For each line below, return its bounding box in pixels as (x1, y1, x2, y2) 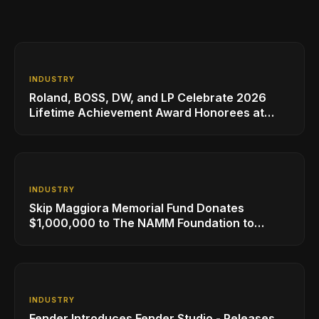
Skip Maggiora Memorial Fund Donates (29, 200, 244, 215)
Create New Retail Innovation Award (29, 230, 231, 245)
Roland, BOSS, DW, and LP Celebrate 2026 (29, 90, 266, 105)
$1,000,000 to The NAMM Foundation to (29, 215, 254, 230)
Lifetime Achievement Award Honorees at (29, 105, 264, 120)
